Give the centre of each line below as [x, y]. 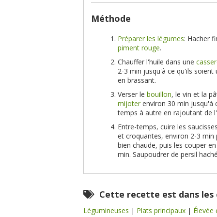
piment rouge [139, 48]
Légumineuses [107, 210]
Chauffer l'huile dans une [157, 62]
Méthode [111, 18]
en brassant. [137, 80]
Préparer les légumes [151, 39]
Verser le [132, 94]
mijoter [129, 103]
